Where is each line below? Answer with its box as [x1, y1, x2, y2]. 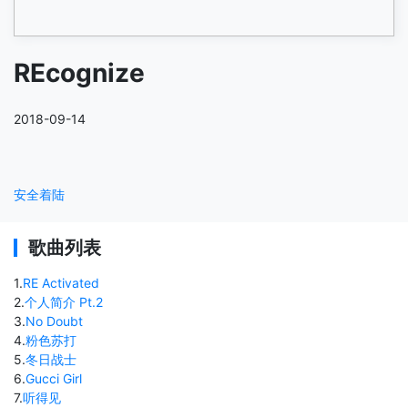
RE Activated [23, 274, 99, 291]
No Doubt [25, 312, 83, 329]
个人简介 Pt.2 [25, 293, 103, 310]
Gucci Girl [25, 370, 82, 386]
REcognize [14, 56, 145, 88]
